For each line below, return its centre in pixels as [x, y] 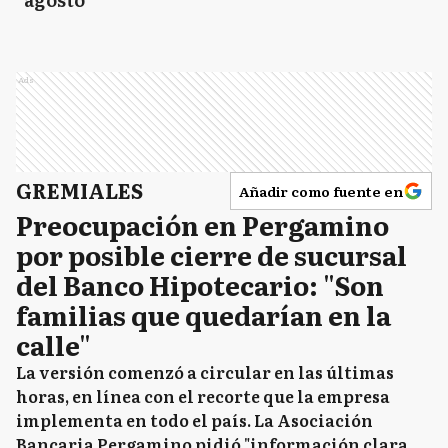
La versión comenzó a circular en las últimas [205, 371]
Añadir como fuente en [321, 190]
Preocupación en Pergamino [202, 224]
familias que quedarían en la [203, 314]
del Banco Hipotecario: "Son [200, 284]
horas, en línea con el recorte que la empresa [203, 395]
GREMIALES [79, 189]
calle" [53, 344]
